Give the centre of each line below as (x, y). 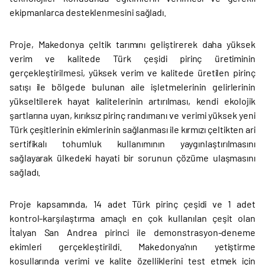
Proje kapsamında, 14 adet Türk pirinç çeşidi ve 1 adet (132, 204)
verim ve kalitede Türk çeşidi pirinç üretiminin (132, 58)
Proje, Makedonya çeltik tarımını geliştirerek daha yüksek (132, 44)
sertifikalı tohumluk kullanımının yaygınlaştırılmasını (132, 143)
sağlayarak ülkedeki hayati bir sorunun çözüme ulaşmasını (132, 158)
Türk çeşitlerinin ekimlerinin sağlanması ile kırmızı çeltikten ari (132, 129)
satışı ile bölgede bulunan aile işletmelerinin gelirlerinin (132, 87)
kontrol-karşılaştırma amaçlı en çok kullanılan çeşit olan (132, 218)
